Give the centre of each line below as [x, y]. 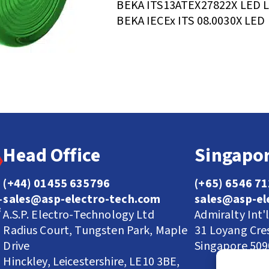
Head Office [52, 155]
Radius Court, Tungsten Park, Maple [95, 230]
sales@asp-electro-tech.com [82, 199]
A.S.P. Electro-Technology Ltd [79, 215]
